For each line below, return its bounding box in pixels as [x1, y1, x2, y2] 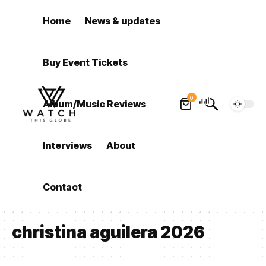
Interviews [43, 140, 93, 151]
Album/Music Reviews [43, 98, 147, 110]
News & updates [85, 15, 161, 27]
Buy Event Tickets [43, 56, 128, 68]
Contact [43, 181, 83, 193]
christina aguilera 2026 [12, 222, 205, 242]
